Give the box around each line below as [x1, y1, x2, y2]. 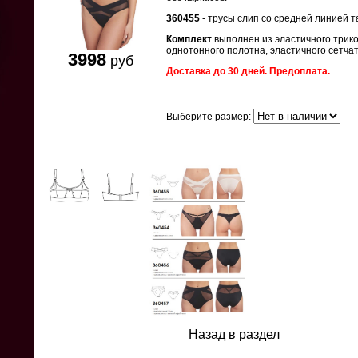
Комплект [166, 34, 212, 45]
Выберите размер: [166, 111, 253, 122]
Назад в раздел [189, 327, 280, 341]
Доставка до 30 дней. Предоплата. [166, 66, 330, 77]
